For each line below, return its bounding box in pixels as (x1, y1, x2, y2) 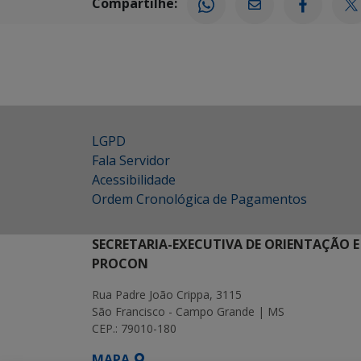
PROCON (92, 254, 148, 272)
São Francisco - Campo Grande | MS (92, 303, 284, 319)
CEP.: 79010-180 (92, 320, 176, 336)
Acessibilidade (92, 170, 176, 189)
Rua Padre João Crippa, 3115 (92, 286, 242, 302)
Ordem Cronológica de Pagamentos (92, 189, 307, 208)
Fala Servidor (92, 151, 170, 169)
